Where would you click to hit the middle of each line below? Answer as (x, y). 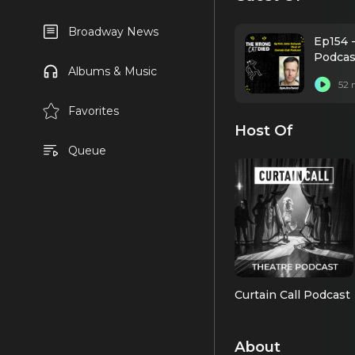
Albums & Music (112, 71)
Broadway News (113, 32)
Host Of (264, 130)
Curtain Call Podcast (292, 295)
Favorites (93, 111)
